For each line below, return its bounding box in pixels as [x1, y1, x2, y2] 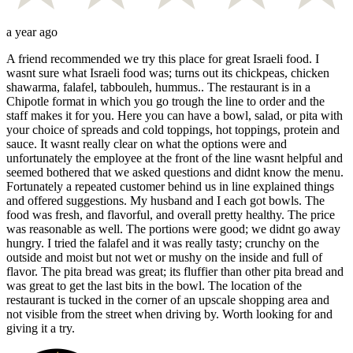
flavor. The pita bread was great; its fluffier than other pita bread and [6, 264, 344, 278]
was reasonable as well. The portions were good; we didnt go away [6, 221, 340, 236]
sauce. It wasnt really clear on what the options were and [6, 136, 287, 150]
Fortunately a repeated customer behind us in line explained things [6, 179, 334, 193]
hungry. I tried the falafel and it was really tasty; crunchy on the [6, 236, 319, 250]
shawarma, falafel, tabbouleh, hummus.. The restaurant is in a [6, 80, 310, 94]
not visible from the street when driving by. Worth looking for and [6, 307, 333, 321]
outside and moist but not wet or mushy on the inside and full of [6, 250, 322, 264]
